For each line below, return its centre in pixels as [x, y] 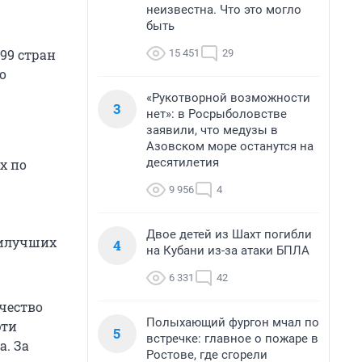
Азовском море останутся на [230, 146]
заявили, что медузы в [212, 130]
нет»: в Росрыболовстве [217, 114]
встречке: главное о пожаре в [232, 339]
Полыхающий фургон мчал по [233, 322]
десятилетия [183, 162]
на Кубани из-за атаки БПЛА [228, 250]
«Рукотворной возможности [228, 98]
